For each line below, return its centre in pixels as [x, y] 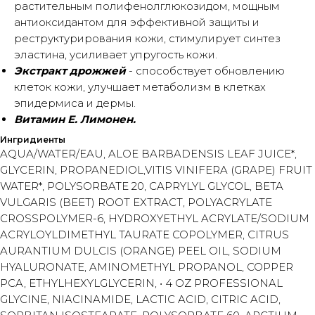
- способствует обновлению [205, 71]
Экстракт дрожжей [70, 71]
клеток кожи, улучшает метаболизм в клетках [140, 87]
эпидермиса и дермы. [75, 103]
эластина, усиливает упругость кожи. [116, 54]
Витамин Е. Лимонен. [75, 119]
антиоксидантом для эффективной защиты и [137, 22]
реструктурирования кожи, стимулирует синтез [147, 38]
